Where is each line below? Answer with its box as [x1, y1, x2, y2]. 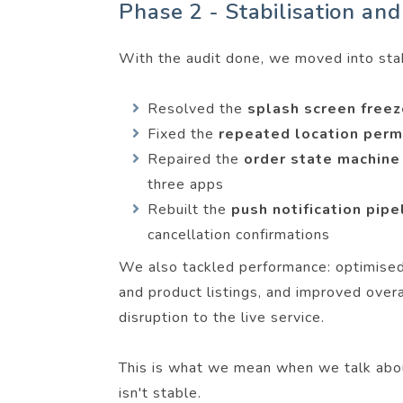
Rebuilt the [147, 200, 231, 219]
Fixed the [147, 124, 219, 144]
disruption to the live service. [119, 308, 325, 327]
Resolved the [147, 99, 247, 119]
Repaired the [147, 149, 244, 169]
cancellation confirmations [147, 225, 330, 245]
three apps [147, 175, 224, 194]
